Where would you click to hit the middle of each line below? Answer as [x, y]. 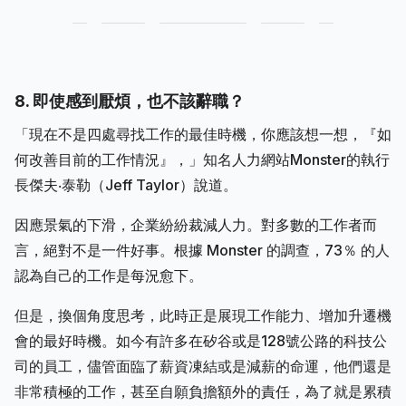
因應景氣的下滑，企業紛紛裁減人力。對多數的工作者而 [196, 224]
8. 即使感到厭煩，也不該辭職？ [130, 101]
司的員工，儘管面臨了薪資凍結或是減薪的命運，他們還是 [203, 366]
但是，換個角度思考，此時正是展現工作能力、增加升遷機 [203, 315]
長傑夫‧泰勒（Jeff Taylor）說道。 [126, 184]
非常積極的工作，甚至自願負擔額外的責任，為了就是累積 [203, 391]
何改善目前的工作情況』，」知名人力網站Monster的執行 [202, 159]
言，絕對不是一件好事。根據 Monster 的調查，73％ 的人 [202, 250]
